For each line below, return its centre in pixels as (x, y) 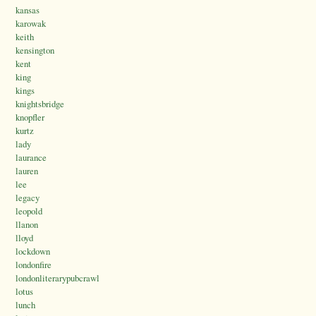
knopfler (30, 117)
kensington (35, 50)
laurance (31, 158)
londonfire (34, 265)
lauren (27, 171)
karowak (31, 24)
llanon (27, 225)
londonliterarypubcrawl (57, 278)
